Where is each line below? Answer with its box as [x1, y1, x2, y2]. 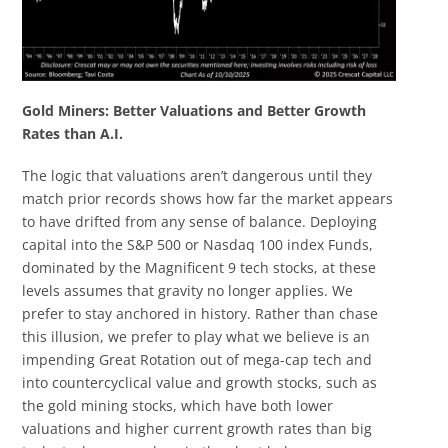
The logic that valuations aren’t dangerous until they [22, 165, 373, 185]
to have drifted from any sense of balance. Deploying [22, 211, 378, 231]
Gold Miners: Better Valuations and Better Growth [22, 101, 367, 121]
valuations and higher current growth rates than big [22, 418, 373, 438]
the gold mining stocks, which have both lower [22, 395, 334, 415]
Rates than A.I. [22, 124, 124, 144]
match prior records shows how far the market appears [22, 188, 394, 208]
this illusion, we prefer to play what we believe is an [22, 326, 371, 346]
